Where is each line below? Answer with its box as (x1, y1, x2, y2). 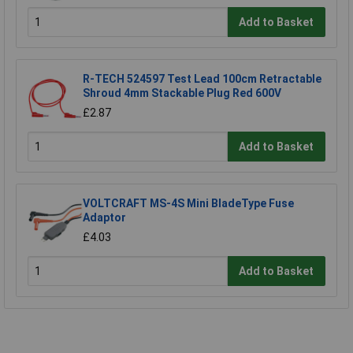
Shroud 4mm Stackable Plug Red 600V (83, 87, 281, 100)
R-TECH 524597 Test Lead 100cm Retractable (83, 72, 321, 86)
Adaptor (83, 211, 126, 225)
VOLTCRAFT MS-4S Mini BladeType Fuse (83, 197, 294, 210)
